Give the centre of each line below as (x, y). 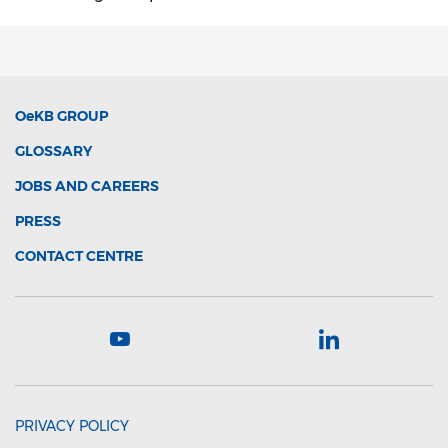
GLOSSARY (53, 151)
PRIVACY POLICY (72, 426)
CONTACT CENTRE (79, 256)
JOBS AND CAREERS (87, 186)
